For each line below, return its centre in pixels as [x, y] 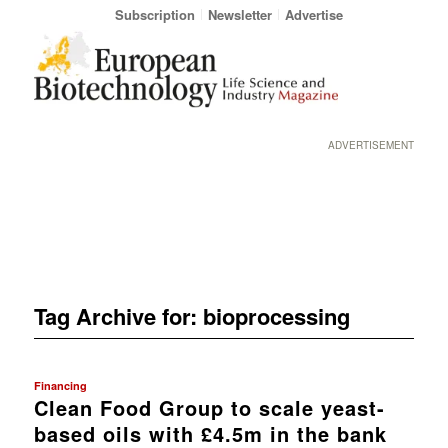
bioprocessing [276, 315]
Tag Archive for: [118, 315]
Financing [60, 385]
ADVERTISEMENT [371, 145]
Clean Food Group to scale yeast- [209, 407]
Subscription [154, 14]
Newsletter [239, 14]
